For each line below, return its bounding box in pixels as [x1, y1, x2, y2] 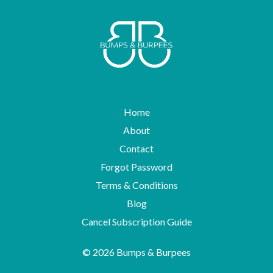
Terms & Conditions [95, 179, 178, 191]
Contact [119, 143, 154, 155]
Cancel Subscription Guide [81, 216, 192, 228]
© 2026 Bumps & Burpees [82, 246, 191, 258]
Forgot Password [101, 161, 172, 173]
